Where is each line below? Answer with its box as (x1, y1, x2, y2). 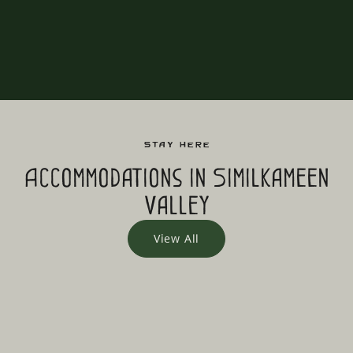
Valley (143, 190, 210, 221)
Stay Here (143, 132, 210, 156)
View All (153, 230, 200, 246)
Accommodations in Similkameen (24, 162, 329, 193)
